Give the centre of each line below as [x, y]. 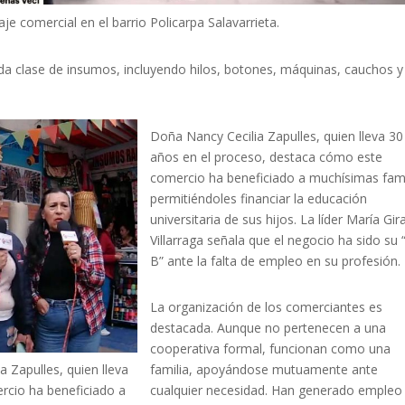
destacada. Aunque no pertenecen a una [268, 327]
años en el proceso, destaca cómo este [267, 156]
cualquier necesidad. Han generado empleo [277, 390]
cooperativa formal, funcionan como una [271, 348]
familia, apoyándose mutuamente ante [264, 369]
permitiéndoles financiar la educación [259, 198]
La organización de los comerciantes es [267, 306]
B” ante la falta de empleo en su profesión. [276, 260]
